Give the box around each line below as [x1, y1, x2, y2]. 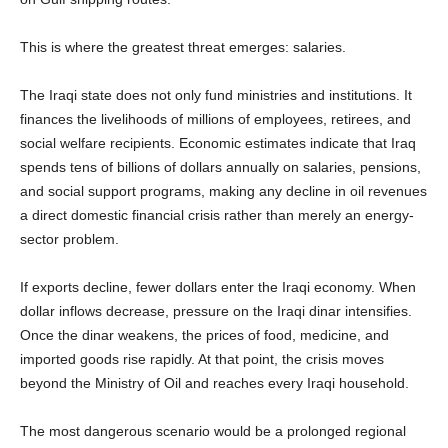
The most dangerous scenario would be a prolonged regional [20, 422, 406, 439]
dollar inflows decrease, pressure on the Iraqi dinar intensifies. [20, 302, 412, 319]
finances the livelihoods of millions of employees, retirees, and [20, 110, 411, 127]
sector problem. [20, 230, 119, 247]
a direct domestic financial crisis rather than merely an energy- [20, 206, 414, 223]
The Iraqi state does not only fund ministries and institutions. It [20, 86, 412, 103]
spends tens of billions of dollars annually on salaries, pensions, [20, 158, 421, 175]
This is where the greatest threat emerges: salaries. [20, 38, 346, 55]
